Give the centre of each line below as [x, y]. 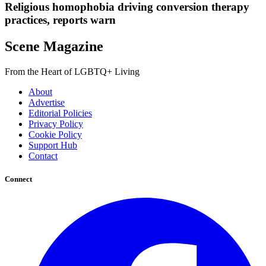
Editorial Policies [60, 113]
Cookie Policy [55, 135]
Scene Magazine [54, 47]
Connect [18, 179]
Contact [43, 156]
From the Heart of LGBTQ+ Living [72, 72]
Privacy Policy [56, 124]
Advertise [47, 103]
